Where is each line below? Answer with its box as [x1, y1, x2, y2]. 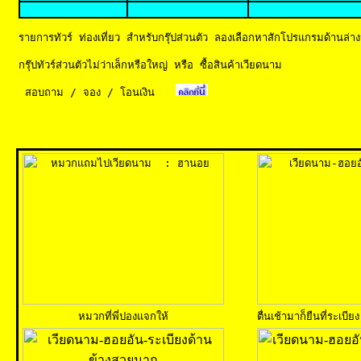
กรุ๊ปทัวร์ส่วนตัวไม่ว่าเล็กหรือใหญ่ [19, 59, 168, 71]
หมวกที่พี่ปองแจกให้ [78, 310, 168, 322]
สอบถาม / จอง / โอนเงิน [25, 86, 155, 98]
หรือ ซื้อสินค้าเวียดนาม [174, 59, 282, 71]
